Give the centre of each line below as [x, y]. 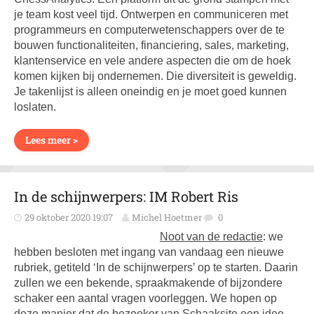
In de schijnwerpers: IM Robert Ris [126, 196]
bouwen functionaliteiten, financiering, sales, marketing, [151, 45]
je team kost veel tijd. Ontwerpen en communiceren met [151, 14]
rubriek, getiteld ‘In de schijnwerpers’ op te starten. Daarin [156, 267]
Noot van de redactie [211, 237]
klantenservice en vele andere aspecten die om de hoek [152, 61]
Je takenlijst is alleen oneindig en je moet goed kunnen [150, 91]
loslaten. [35, 107]
